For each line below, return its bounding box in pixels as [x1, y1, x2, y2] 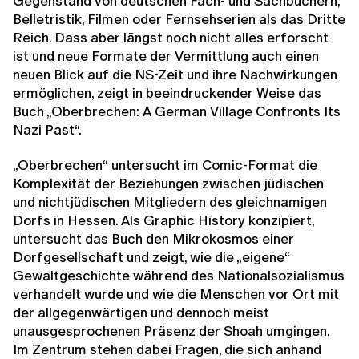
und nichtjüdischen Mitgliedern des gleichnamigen [13, 192, 327, 212]
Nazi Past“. [13, 119, 82, 140]
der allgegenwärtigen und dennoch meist [13, 302, 269, 323]
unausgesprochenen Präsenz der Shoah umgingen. [13, 321, 329, 341]
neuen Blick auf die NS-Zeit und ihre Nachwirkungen [13, 64, 337, 85]
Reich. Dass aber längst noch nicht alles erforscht [13, 27, 329, 48]
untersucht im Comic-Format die [111, 155, 317, 175]
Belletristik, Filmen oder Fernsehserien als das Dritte [13, 9, 345, 30]
